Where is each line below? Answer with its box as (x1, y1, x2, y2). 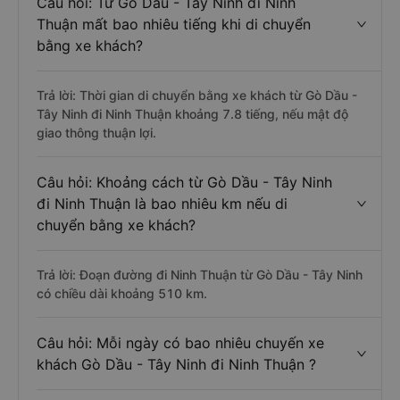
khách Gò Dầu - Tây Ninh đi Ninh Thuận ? (37, 355, 316, 373)
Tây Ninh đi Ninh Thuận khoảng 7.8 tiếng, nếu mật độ (37, 106, 348, 121)
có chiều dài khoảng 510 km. (37, 286, 207, 301)
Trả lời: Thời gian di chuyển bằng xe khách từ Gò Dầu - (37, 87, 357, 103)
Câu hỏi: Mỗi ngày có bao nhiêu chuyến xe (37, 334, 324, 352)
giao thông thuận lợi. (37, 125, 156, 140)
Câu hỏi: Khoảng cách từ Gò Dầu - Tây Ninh (37, 173, 332, 191)
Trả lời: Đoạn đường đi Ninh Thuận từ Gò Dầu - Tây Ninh (37, 267, 362, 282)
